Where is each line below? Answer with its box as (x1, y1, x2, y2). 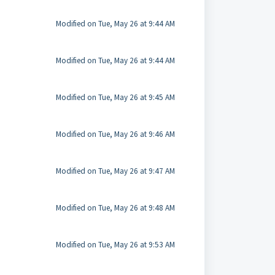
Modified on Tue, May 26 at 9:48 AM (55, 203, 175, 213)
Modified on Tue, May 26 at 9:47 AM (55, 166, 175, 176)
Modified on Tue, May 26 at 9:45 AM (55, 92, 175, 103)
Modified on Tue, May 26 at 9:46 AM (55, 129, 175, 139)
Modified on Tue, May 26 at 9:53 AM (55, 239, 175, 250)
